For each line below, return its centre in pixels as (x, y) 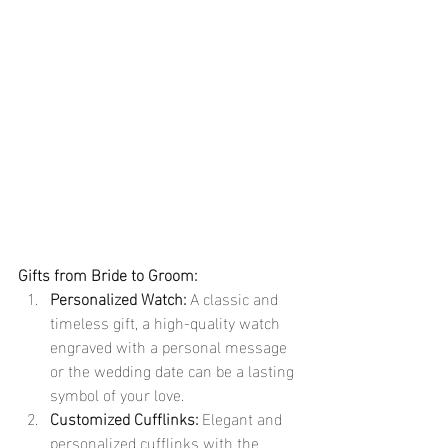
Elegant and (242, 418)
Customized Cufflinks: (124, 418)
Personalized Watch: (118, 298)
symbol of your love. (117, 394)
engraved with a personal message (170, 346)
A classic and (234, 298)
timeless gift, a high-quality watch (167, 322)
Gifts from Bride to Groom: (107, 274)
